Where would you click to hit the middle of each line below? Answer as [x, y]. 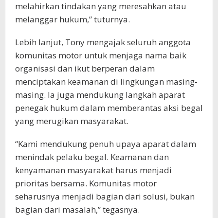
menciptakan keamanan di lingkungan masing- [106, 82]
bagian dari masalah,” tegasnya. [77, 210]
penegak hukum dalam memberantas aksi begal [109, 108]
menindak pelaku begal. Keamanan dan [92, 157]
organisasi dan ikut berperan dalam [85, 69]
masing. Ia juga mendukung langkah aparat [100, 95]
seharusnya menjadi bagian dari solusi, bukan [105, 197]
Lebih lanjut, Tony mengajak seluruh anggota [103, 42]
